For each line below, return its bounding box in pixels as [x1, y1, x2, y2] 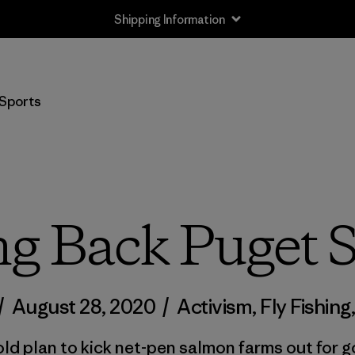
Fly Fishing [260, 294, 351, 319]
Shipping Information [114, 11, 225, 27]
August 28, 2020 [11, 294, 156, 319]
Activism [177, 294, 253, 319]
